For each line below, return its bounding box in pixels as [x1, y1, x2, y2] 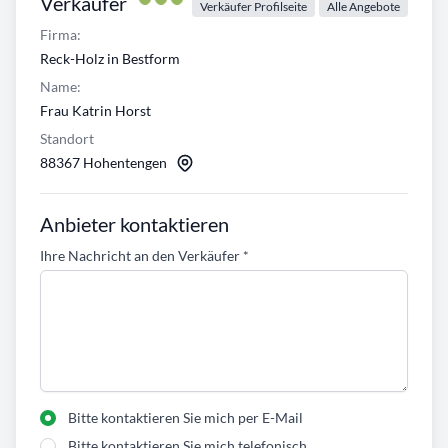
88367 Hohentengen [40, 154, 167, 172]
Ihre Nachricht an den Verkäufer [40, 247, 243, 265]
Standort [40, 130, 94, 148]
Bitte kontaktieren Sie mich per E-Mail [68, 409, 303, 427]
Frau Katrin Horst [40, 102, 151, 120]
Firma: [40, 26, 81, 44]
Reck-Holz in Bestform [40, 50, 180, 68]
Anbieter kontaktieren [40, 212, 229, 237]
